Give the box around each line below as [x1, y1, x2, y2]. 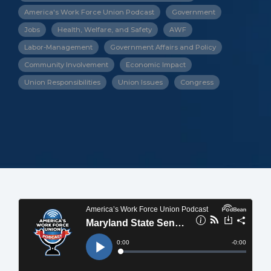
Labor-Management [24, 43, 93, 51]
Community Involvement [24, 60, 108, 69]
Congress [180, 78, 214, 87]
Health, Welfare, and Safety [57, 25, 152, 34]
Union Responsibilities [24, 78, 100, 87]
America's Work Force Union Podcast [24, 8, 154, 16]
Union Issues [118, 78, 163, 87]
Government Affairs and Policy [110, 43, 216, 51]
